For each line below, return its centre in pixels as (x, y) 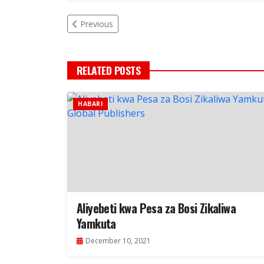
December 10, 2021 (118, 241)
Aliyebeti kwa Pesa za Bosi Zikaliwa (156, 208)
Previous (97, 24)
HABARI (90, 104)
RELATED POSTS (109, 70)
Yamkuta (96, 224)
